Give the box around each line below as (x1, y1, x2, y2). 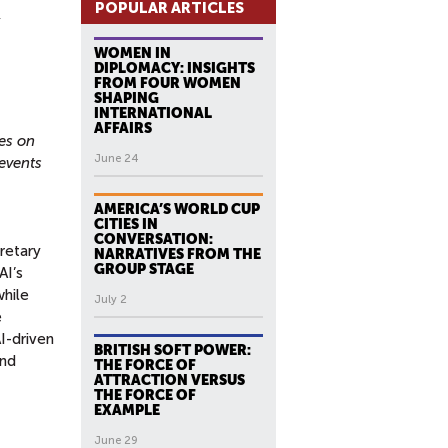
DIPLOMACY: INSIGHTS (94, 60, 255, 76)
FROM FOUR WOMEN (94, 75, 241, 91)
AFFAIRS (94, 120, 152, 136)
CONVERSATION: (94, 231, 213, 247)
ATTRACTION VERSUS (94, 372, 245, 388)
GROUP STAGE (94, 261, 194, 277)
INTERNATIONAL (94, 105, 212, 121)
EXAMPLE (94, 402, 160, 418)
